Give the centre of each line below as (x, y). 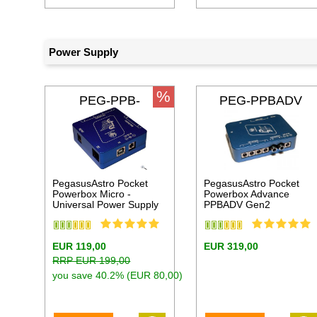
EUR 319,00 (231, 247)
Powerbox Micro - (92, 194)
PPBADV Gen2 (237, 205)
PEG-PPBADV (261, 101)
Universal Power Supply (106, 205)
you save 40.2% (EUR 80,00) (118, 276)
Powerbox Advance (247, 194)
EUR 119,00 (80, 247)
